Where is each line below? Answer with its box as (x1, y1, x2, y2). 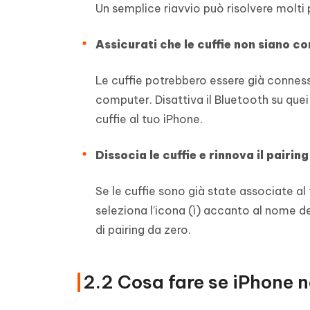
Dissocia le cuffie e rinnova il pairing (95, 147, 309, 162)
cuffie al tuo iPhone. (95, 111, 203, 126)
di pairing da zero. (95, 222, 191, 237)
